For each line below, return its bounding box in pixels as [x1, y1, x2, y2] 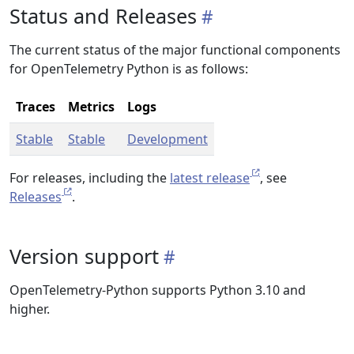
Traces [16, 98, 55, 115]
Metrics [68, 98, 115, 115]
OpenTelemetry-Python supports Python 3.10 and [9, 281, 306, 299]
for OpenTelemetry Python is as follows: [9, 60, 248, 77]
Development [127, 130, 208, 148]
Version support [9, 243, 159, 269]
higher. [9, 300, 50, 318]
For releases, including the [9, 169, 170, 186]
